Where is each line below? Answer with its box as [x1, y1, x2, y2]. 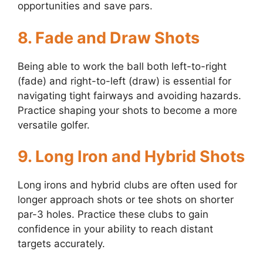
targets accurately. [18, 238, 105, 250]
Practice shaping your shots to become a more [18, 104, 237, 116]
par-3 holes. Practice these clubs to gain [18, 208, 208, 221]
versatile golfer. [18, 119, 90, 131]
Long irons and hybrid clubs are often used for [18, 179, 237, 191]
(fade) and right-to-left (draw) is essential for [18, 75, 231, 87]
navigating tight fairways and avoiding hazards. [18, 89, 241, 102]
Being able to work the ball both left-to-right [18, 60, 227, 72]
